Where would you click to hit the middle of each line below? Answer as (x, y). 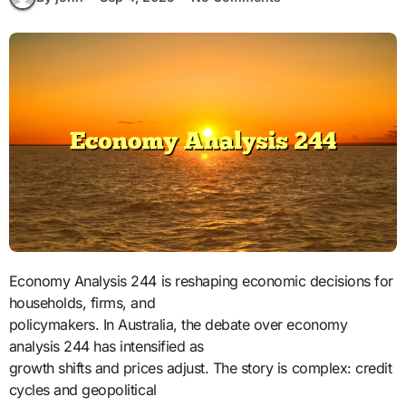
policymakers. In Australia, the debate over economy (178, 324)
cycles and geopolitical (82, 389)
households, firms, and (82, 302)
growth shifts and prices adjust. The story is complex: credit (200, 367)
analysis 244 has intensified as (106, 346)
